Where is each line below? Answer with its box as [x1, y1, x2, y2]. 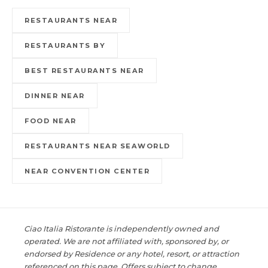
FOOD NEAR [25, 116, 77, 125]
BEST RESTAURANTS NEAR [25, 66, 144, 75]
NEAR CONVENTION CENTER [25, 166, 150, 175]
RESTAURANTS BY [25, 41, 105, 50]
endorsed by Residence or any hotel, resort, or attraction [24, 249, 239, 258]
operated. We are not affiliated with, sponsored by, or [24, 236, 229, 246]
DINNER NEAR [25, 91, 85, 100]
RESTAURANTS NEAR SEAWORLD [25, 141, 170, 150]
